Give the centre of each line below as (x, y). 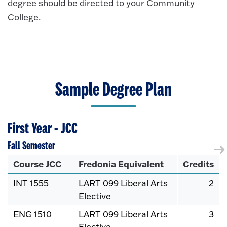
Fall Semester (31, 146)
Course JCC (37, 163)
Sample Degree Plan (113, 90)
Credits (198, 163)
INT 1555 (31, 183)
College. (24, 17)
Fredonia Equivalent (121, 163)
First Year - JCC (43, 128)
